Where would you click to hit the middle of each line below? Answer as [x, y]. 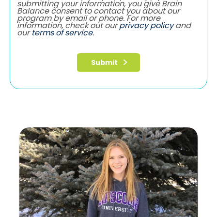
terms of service [62, 32]
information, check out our [68, 25]
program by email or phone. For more [89, 18]
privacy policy [146, 25]
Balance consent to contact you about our [98, 11]
